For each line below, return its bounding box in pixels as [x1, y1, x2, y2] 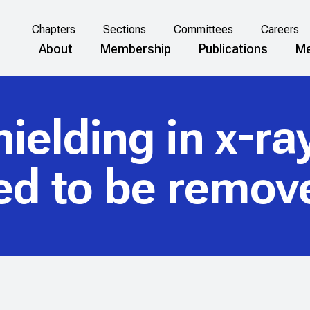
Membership [100, 41, 171, 56]
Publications [199, 41, 268, 56]
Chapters [31, 23, 75, 37]
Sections [102, 23, 146, 37]
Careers [260, 23, 299, 37]
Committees [173, 23, 233, 37]
